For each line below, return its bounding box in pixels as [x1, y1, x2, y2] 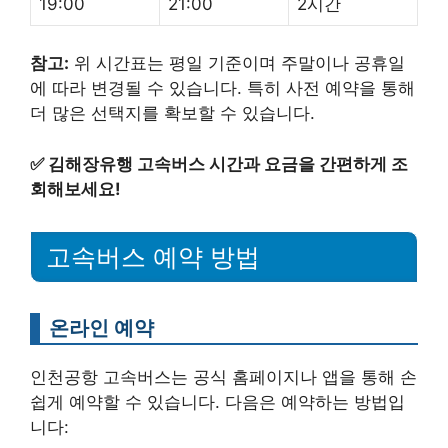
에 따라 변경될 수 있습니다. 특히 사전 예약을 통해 [30, 78, 415, 99]
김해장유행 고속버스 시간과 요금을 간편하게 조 [48, 153, 408, 174]
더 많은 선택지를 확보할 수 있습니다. [30, 103, 315, 124]
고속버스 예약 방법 [46, 242, 260, 271]
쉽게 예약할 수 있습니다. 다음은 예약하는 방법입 [30, 391, 405, 412]
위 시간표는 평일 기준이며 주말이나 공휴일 [69, 53, 405, 74]
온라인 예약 [49, 314, 154, 340]
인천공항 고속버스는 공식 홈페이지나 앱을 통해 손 [30, 366, 417, 387]
